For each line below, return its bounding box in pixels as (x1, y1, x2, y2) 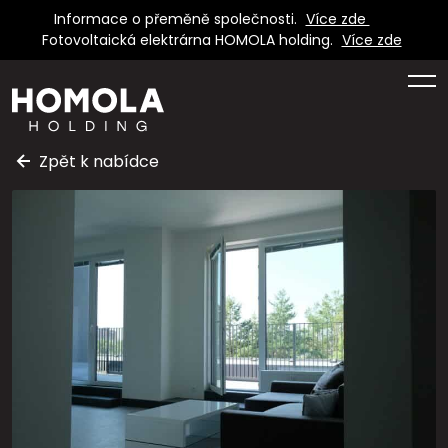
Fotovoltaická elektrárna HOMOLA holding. (41, 30, 337, 50)
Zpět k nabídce (39, 150, 160, 173)
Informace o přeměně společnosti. (53, 9, 301, 29)
